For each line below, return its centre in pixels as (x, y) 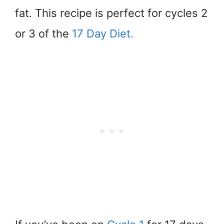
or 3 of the (43, 33)
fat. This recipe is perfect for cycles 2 (111, 13)
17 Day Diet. (103, 33)
